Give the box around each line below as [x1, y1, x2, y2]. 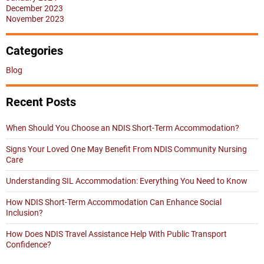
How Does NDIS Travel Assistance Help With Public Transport [6, 229, 227, 239]
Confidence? [6, 240, 51, 249]
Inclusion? [6, 208, 43, 217]
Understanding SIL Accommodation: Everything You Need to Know [6, 176, 247, 186]
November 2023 [6, 14, 64, 24]
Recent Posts [6, 95, 76, 109]
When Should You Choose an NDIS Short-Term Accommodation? [6, 123, 239, 133]
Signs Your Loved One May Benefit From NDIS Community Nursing [6, 144, 247, 154]
